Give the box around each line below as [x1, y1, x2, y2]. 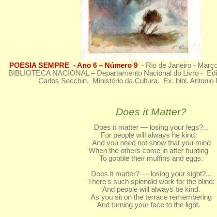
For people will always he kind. [83, 131, 197, 139]
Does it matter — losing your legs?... [93, 124, 209, 131]
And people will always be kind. [102, 186, 201, 193]
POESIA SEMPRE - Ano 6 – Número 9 [9, 62, 138, 69]
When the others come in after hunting [71, 147, 209, 155]
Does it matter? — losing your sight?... [91, 170, 212, 178]
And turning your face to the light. [79, 201, 200, 209]
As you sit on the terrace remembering [91, 193, 212, 201]
